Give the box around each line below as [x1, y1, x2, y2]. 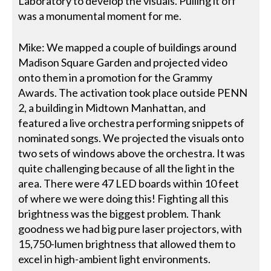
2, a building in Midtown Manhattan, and [18, 101, 206, 114]
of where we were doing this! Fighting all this [18, 192, 229, 205]
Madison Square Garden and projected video [18, 56, 228, 69]
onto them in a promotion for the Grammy [18, 71, 213, 84]
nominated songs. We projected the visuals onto [18, 131, 244, 145]
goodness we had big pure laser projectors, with [18, 222, 243, 235]
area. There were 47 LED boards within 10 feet [18, 177, 240, 190]
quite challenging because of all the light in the [18, 162, 235, 175]
